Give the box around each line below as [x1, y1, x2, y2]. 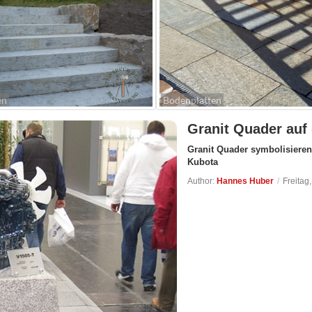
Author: [187, 175, 217, 186]
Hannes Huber [217, 175, 274, 186]
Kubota [187, 156, 218, 167]
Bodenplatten [163, 93, 221, 106]
